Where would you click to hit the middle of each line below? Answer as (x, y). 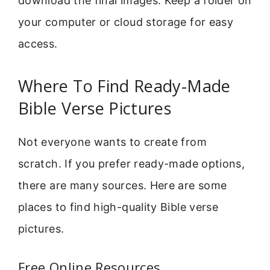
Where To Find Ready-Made (124, 86)
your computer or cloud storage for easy (126, 22)
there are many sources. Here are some (123, 185)
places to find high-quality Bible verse (118, 207)
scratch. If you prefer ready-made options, (132, 163)
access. (38, 44)
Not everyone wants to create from (112, 142)
